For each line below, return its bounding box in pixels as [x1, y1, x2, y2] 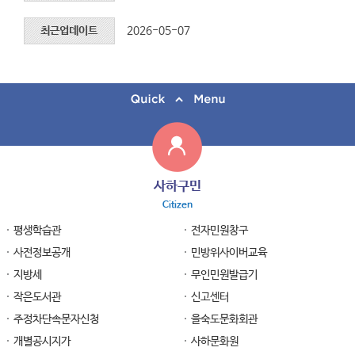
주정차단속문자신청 [13, 313, 99, 326]
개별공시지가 [13, 335, 71, 349]
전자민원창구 [190, 224, 248, 238]
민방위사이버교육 [190, 246, 267, 260]
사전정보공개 [13, 246, 71, 260]
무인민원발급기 [190, 269, 258, 282]
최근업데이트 [40, 25, 98, 38]
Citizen [162, 200, 193, 212]
